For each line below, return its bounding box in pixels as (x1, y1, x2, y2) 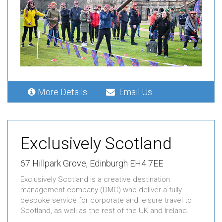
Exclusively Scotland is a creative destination (20, 175, 170, 184)
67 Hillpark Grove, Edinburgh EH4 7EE (20, 158, 163, 169)
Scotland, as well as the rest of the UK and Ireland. (20, 206, 189, 216)
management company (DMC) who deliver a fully (20, 185, 182, 195)
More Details (38, 87, 91, 98)
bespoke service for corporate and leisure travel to (20, 196, 192, 205)
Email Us (115, 87, 152, 98)
